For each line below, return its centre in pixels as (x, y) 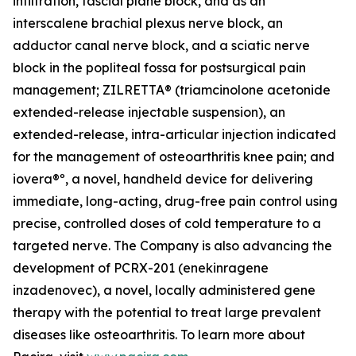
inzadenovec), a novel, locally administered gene (164, 290)
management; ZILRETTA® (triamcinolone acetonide (172, 90)
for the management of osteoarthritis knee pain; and (174, 157)
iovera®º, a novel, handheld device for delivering (163, 179)
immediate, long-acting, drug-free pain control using (175, 201)
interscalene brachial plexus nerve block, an (148, 23)
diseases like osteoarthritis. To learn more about (159, 335)
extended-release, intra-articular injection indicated (174, 134)
